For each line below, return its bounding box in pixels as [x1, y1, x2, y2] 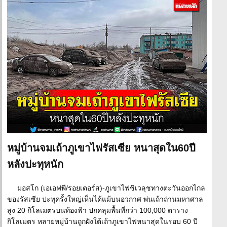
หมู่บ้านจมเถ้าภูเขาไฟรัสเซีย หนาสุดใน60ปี [7, 142, 196, 154]
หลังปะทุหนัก [7, 159, 63, 170]
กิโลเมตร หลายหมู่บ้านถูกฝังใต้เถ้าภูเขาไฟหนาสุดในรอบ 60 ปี [7, 217, 198, 225]
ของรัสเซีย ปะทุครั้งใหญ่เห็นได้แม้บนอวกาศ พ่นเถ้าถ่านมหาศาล [7, 195, 203, 203]
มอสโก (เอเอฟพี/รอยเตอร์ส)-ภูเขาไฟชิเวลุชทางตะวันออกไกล [17, 184, 205, 192]
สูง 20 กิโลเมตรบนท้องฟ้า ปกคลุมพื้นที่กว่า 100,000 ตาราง [7, 206, 188, 214]
